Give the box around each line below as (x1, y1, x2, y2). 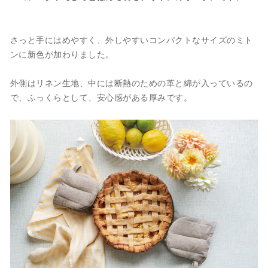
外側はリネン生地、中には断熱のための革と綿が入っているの (10, 78, 253, 88)
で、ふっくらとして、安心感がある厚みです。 (10, 93, 193, 102)
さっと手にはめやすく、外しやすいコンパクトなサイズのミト (10, 35, 253, 45)
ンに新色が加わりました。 (10, 50, 114, 59)
